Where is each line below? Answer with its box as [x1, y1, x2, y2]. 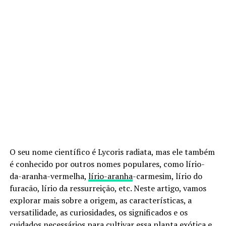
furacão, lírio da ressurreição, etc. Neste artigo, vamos [9, 182, 206, 194]
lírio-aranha [88, 170, 133, 182]
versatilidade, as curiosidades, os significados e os [9, 206, 188, 218]
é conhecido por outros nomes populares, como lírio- [9, 158, 205, 169]
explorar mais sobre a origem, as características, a [9, 194, 192, 206]
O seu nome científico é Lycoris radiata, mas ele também [9, 146, 215, 157]
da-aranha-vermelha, [9, 170, 88, 182]
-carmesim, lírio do [132, 170, 202, 182]
